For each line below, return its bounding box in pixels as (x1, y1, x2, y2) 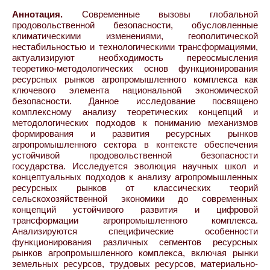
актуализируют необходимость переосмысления (12, 52, 258, 63)
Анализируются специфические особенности (12, 225, 258, 236)
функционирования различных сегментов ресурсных (12, 236, 258, 247)
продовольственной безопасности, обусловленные (12, 19, 258, 30)
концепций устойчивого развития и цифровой (12, 204, 258, 215)
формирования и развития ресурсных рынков (12, 128, 258, 139)
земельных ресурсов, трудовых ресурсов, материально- (12, 258, 258, 269)
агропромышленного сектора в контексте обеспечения (12, 139, 258, 149)
